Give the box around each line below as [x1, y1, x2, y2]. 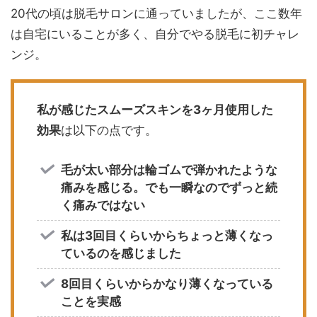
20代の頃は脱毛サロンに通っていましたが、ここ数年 [11, 6, 302, 21]
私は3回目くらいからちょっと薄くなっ [61, 228, 273, 243]
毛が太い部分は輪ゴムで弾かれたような [61, 162, 277, 177]
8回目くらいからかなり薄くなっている [61, 276, 273, 291]
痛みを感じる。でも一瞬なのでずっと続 [61, 180, 277, 195]
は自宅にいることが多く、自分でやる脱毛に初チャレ [11, 27, 299, 42]
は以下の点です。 [61, 123, 157, 138]
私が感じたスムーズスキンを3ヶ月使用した [37, 103, 273, 117]
